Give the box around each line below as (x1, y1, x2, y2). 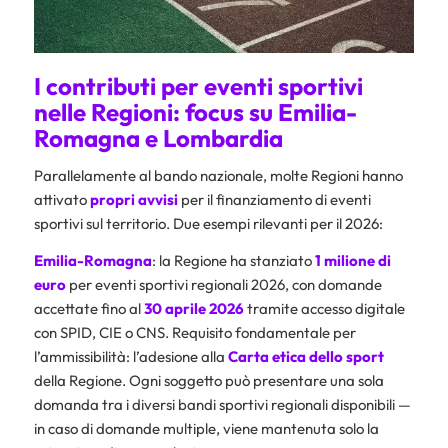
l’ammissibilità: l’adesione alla (33, 346, 228, 366)
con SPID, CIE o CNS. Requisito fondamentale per (33, 322, 356, 342)
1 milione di (314, 250, 391, 270)
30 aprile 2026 (143, 298, 244, 318)
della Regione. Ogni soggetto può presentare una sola (33, 370, 384, 390)
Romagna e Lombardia (33, 123, 283, 154)
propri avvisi (89, 190, 178, 210)
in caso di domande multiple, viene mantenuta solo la (33, 418, 379, 438)
